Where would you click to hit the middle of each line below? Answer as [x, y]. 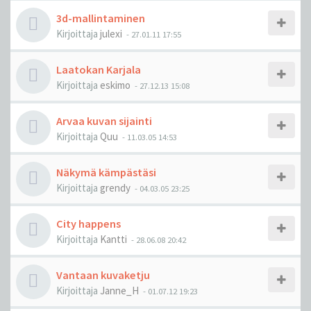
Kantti [114, 239]
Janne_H [119, 291]
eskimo [115, 85]
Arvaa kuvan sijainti [104, 121]
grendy [115, 188]
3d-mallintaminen [101, 18]
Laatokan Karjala [99, 69]
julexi [111, 34]
